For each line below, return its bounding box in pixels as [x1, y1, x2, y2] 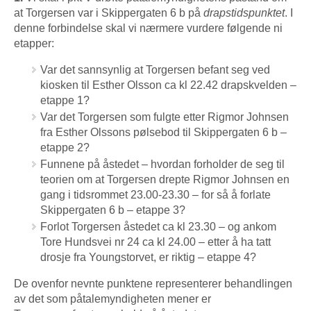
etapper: [14, 37, 54, 49]
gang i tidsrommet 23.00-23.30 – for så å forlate [40, 188, 271, 201]
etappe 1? [40, 94, 90, 106]
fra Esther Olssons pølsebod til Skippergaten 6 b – [40, 126, 287, 138]
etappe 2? [40, 141, 90, 153]
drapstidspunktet [203, 6, 285, 19]
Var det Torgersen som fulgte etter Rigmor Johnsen [40, 110, 289, 123]
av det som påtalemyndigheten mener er [14, 292, 211, 305]
